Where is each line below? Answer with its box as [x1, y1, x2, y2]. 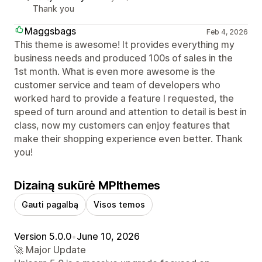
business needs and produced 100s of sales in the [14, 51, 233, 64]
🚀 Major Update [14, 243, 86, 256]
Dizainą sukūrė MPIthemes [14, 178, 161, 192]
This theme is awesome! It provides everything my [14, 38, 235, 50]
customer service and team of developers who [14, 78, 220, 91]
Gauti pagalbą [22, 199, 78, 209]
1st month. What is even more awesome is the [14, 65, 215, 77]
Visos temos [94, 199, 145, 209]
